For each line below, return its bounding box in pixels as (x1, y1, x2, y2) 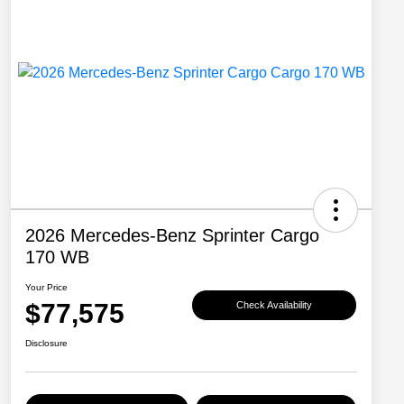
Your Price (25, 282, 68, 293)
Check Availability (236, 298, 312, 310)
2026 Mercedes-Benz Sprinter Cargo (25, 225, 319, 246)
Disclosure (25, 338, 68, 349)
